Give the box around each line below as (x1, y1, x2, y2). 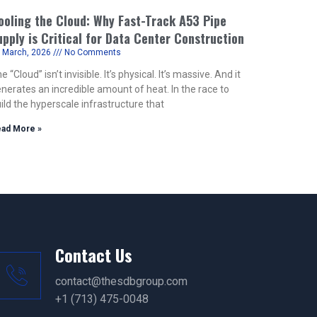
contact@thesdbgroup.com (54, 275, 188, 288)
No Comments (62, 47, 121, 57)
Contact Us (54, 242, 132, 267)
